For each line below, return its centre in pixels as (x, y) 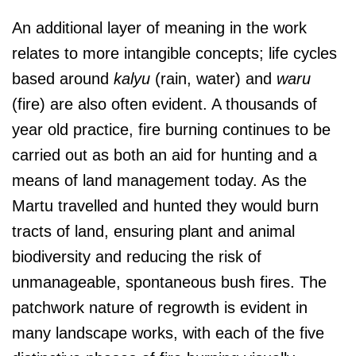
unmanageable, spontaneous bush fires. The (169, 282)
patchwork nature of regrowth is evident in (160, 308)
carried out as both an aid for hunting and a (164, 155)
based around (63, 79)
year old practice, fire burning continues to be (171, 130)
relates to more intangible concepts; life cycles (174, 54)
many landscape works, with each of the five (168, 333)
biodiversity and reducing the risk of (137, 257)
